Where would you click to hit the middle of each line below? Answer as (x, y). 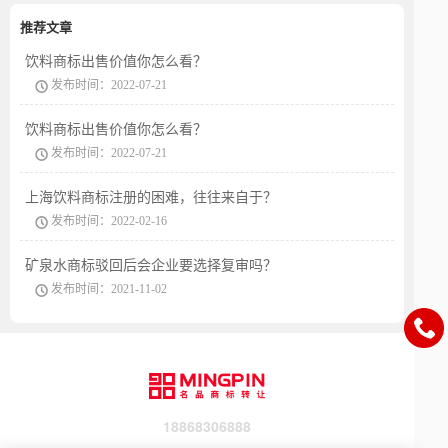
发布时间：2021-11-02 (107, 289)
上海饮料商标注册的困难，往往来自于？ (151, 198)
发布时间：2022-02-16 (107, 221)
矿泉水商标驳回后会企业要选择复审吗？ (151, 266)
